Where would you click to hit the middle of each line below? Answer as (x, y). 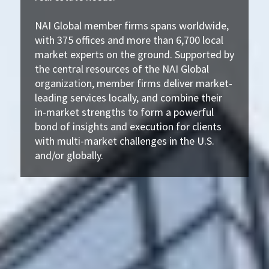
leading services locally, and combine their (128, 97)
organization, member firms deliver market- (133, 83)
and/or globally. (69, 155)
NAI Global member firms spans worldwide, (131, 25)
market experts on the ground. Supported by (134, 54)
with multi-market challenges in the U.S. (124, 141)
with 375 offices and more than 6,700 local (129, 40)
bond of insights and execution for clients (128, 126)
